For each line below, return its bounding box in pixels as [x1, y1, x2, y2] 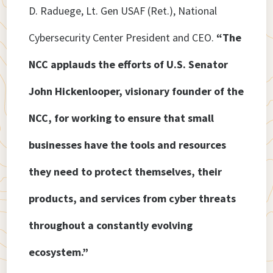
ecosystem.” [29, 245, 89, 260]
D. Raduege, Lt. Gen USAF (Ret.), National [29, 4, 218, 18]
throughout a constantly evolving [29, 218, 193, 233]
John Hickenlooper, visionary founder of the [29, 84, 244, 99]
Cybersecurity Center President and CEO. [29, 30, 217, 45]
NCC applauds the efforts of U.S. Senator [29, 57, 229, 72]
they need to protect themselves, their [29, 165, 222, 179]
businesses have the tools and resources [29, 138, 227, 152]
